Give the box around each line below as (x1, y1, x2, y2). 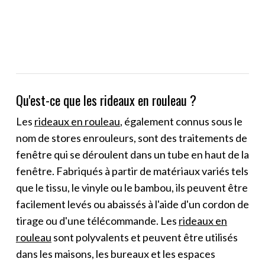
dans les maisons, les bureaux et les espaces (15, 247, 215, 260)
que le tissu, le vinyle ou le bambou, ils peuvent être (15, 180, 248, 194)
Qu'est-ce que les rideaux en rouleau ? (15, 89, 196, 110)
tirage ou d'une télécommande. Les (15, 214, 179, 227)
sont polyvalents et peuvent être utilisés (51, 230, 238, 244)
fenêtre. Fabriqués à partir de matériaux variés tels (15, 164, 248, 177)
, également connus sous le (119, 114, 243, 128)
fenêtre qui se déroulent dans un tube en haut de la (15, 147, 249, 161)
